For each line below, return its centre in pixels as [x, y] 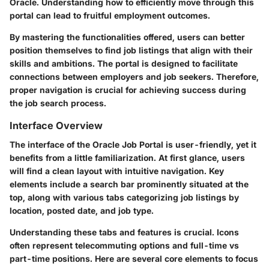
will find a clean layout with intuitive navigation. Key [117, 171]
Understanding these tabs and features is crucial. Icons [124, 232]
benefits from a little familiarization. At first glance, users [127, 157]
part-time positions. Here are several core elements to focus [134, 258]
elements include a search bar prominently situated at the [129, 184]
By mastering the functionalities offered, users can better [127, 37]
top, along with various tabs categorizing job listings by [124, 197]
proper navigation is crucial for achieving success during [128, 89]
